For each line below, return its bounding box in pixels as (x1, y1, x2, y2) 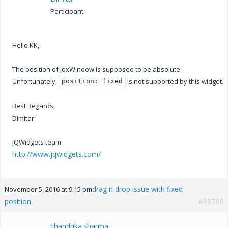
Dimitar (12, 113, 34, 123)
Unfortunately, (12, 76, 59, 86)
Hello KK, (12, 40, 39, 50)
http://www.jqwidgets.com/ (12, 149, 101, 159)
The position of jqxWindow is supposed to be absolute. (12, 64, 182, 74)
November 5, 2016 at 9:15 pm (5, 184, 92, 194)
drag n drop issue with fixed (92, 184, 183, 194)
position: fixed (62, 77, 123, 85)
